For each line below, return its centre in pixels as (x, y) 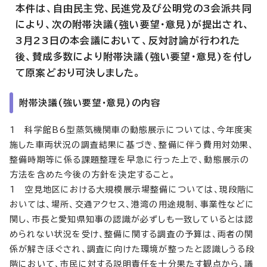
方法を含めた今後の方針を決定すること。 (92, 174)
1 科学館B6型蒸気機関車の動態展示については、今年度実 (131, 130)
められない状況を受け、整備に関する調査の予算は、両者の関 (132, 234)
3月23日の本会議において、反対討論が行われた (128, 40)
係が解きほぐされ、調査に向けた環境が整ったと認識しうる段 (132, 249)
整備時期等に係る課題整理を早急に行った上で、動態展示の (130, 159)
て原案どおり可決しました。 (78, 72)
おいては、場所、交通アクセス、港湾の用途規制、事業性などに (132, 204)
